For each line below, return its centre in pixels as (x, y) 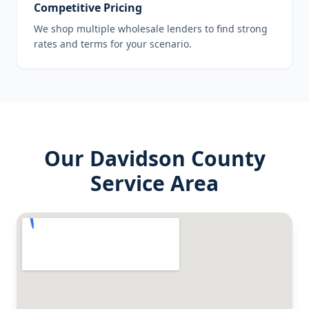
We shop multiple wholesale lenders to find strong (151, 29)
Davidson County (177, 158)
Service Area (154, 183)
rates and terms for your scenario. (113, 44)
